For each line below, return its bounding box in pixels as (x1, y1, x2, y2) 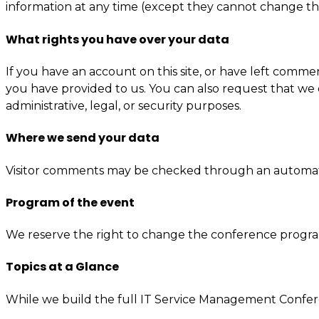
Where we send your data (6, 130, 159, 147)
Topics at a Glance (6, 258, 119, 276)
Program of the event (6, 194, 135, 211)
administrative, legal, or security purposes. (6, 98, 241, 113)
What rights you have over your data (6, 31, 229, 48)
